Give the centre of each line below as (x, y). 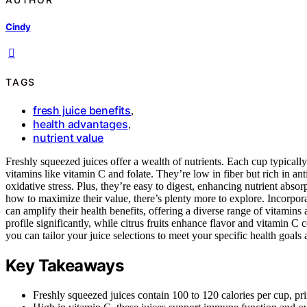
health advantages (81, 124)
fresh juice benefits (82, 111)
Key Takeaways (65, 266)
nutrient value (69, 138)
